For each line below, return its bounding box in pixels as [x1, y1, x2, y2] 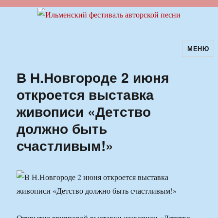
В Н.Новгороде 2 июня [17, 67, 169, 88]
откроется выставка [17, 84, 154, 105]
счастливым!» [17, 135, 114, 156]
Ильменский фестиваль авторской [3, 47, 199, 63]
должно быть [17, 118, 108, 139]
